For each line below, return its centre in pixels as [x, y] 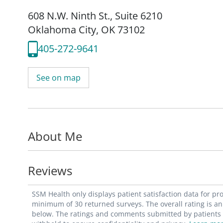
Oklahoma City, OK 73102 [86, 29]
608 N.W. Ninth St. [69, 15]
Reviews [50, 170]
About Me [55, 136]
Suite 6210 [139, 15]
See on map [58, 77]
